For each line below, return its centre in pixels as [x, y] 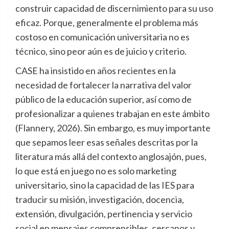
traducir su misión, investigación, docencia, [100, 200]
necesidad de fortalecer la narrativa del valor [104, 85]
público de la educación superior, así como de [104, 99]
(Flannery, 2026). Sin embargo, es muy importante [113, 128]
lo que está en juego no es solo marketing [96, 171]
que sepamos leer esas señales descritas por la [107, 142]
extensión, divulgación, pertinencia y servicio [104, 214]
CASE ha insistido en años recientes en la [96, 71]
